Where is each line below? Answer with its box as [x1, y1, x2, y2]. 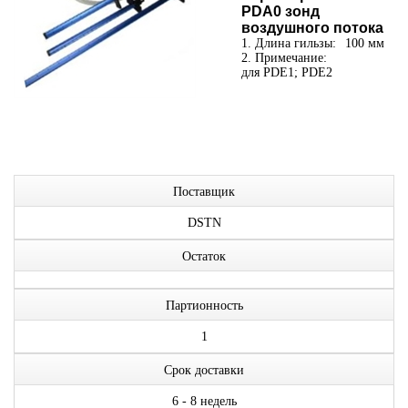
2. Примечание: [241, 51, 327, 65]
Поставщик [173, 185, 235, 199]
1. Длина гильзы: [241, 36, 336, 50]
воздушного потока [241, 20, 383, 36]
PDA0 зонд [241, 4, 320, 19]
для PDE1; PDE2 [241, 66, 332, 79]
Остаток [182, 250, 226, 263]
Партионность [165, 299, 243, 312]
